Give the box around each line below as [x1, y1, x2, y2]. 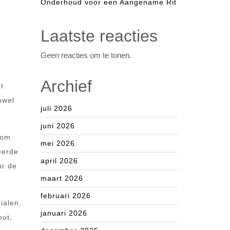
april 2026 [41, 157, 78, 165]
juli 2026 [41, 104, 72, 112]
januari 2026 [41, 209, 87, 217]
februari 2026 [41, 191, 91, 200]
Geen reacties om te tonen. [41, 51, 131, 60]
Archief [41, 77, 92, 95]
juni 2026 [41, 122, 75, 130]
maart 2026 [41, 174, 83, 182]
